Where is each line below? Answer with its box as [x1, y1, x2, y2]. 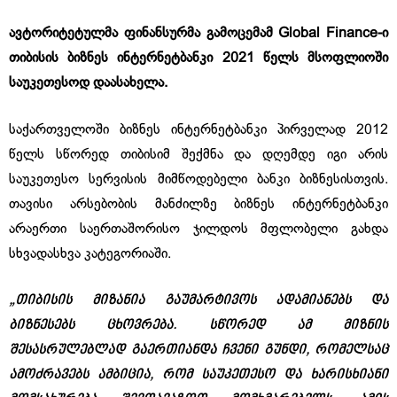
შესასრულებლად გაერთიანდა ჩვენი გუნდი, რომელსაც [9, 342, 388, 359]
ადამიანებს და [276, 292, 388, 309]
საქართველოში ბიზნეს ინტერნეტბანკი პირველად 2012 [9, 123, 388, 136]
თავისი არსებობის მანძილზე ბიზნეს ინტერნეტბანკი [9, 198, 388, 211]
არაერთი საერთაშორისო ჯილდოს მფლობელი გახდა [9, 222, 388, 236]
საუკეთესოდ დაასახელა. [9, 76, 167, 90]
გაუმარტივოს [164, 292, 256, 309]
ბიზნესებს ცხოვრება [9, 317, 174, 334]
